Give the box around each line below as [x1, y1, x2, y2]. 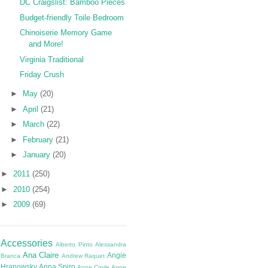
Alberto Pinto [56, 240, 93, 248]
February [22, 135, 56, 144]
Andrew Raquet [61, 252, 105, 259]
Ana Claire [22, 250, 59, 260]
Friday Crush [20, 70, 65, 80]
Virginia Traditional [20, 54, 84, 64]
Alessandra [95, 240, 127, 248]
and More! [29, 39, 64, 49]
